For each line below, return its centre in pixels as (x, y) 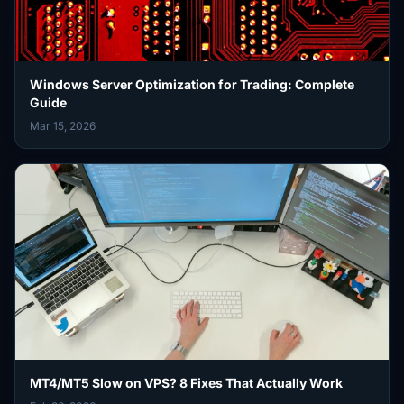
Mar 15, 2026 (63, 125)
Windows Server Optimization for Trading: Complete (192, 84)
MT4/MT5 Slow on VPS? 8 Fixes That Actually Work (186, 383)
